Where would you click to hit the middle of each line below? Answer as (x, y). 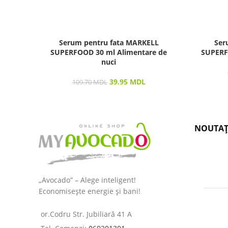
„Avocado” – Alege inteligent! (87, 180)
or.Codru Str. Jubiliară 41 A (86, 214)
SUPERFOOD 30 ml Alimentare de (109, 52)
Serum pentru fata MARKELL (109, 43)
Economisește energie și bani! (90, 191)
